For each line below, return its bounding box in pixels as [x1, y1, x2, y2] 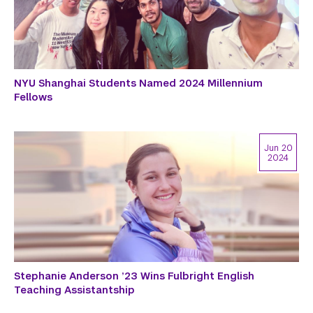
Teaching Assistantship [14, 284, 135, 297]
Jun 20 [263, 143, 293, 154]
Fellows [14, 91, 52, 104]
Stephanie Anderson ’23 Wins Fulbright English [14, 270, 254, 283]
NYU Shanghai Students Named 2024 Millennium [14, 77, 263, 90]
